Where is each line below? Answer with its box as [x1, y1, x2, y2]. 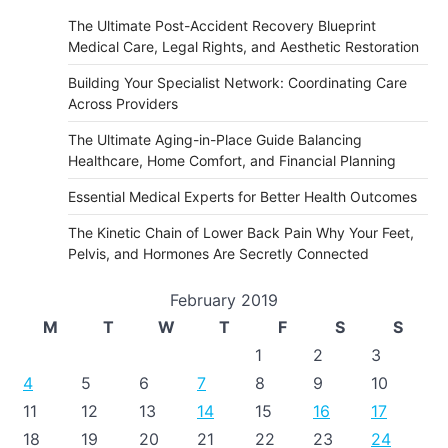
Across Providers [68, 95, 178, 112]
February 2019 [170, 290, 278, 310]
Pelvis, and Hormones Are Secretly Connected [68, 245, 369, 262]
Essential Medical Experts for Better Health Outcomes [68, 188, 417, 205]
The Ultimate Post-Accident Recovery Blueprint [68, 17, 376, 34]
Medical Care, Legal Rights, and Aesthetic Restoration [68, 38, 419, 55]
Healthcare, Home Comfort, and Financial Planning [68, 152, 396, 169]
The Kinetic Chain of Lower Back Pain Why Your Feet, [68, 224, 414, 241]
